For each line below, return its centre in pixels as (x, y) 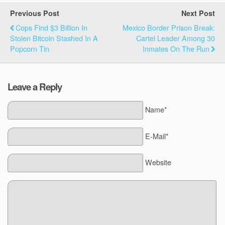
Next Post (198, 13)
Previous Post (35, 13)
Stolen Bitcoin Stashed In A (54, 38)
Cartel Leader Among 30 (176, 38)
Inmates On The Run (176, 48)
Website (158, 162)
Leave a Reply (35, 87)
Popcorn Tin (30, 48)
